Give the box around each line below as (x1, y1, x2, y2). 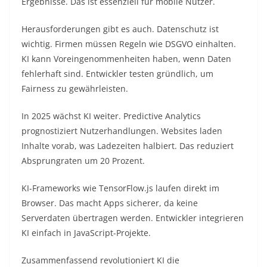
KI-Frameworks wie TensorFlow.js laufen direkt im (21, 182, 219, 194)
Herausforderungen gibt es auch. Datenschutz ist (21, 23, 219, 35)
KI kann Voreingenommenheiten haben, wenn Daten (21, 53, 231, 65)
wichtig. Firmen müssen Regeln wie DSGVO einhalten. (21, 38, 236, 50)
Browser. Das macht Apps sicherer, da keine (21, 197, 198, 209)
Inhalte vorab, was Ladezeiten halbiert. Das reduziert (21, 140, 234, 152)
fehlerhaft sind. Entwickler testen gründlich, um (21, 68, 213, 80)
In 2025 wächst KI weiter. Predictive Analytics (21, 110, 201, 122)
